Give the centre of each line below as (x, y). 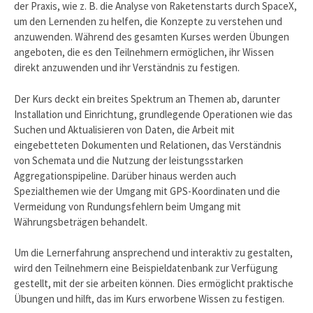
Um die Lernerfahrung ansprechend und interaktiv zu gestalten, (153, 253)
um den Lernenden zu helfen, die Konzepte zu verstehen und (148, 22)
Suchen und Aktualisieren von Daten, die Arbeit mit (124, 129)
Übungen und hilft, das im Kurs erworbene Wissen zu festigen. (149, 299)
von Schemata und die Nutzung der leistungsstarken (129, 160)
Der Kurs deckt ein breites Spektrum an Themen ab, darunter (147, 99)
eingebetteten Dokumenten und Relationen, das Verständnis (148, 145)
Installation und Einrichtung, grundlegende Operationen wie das (153, 114)
